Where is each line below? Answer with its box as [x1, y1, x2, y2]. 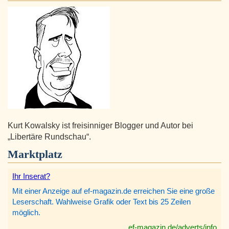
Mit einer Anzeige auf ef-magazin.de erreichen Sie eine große [12, 187, 215, 196]
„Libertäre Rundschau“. [8, 132, 91, 142]
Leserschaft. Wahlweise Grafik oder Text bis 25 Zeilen [12, 197, 191, 207]
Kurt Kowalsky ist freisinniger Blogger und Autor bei [8, 121, 193, 130]
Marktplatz [8, 148, 62, 161]
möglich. [12, 208, 40, 217]
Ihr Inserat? [12, 172, 50, 181]
